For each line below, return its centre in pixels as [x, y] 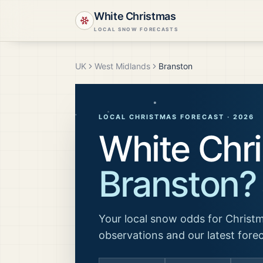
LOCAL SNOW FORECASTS [136, 29]
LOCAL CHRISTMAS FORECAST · [166, 117]
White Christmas [135, 16]
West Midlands [122, 66]
